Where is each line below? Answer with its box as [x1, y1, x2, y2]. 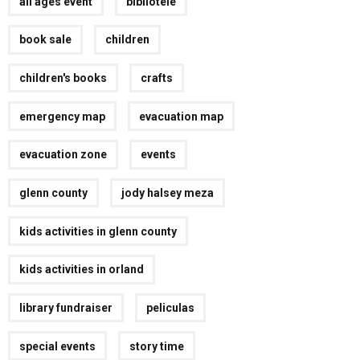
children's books [19, 72, 108, 84]
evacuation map [139, 109, 224, 123]
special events [19, 339, 96, 353]
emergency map [19, 109, 106, 123]
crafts [141, 72, 174, 84]
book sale [19, 33, 72, 47]
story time [129, 339, 185, 353]
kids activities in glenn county [19, 224, 178, 238]
